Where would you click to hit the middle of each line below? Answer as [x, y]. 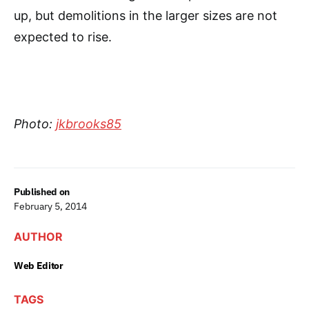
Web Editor [39, 266]
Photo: [35, 124]
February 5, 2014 [50, 207]
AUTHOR [38, 237]
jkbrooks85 [89, 124]
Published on [42, 192]
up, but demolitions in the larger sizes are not [146, 16]
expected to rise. [63, 37]
